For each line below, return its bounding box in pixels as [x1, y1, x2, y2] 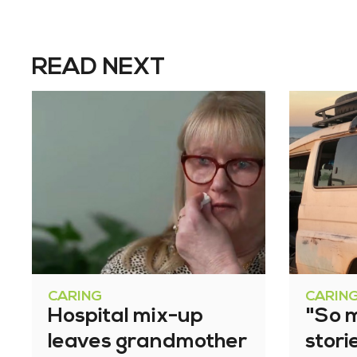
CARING [48, 289, 102, 305]
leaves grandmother [48, 331, 247, 354]
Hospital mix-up [48, 306, 203, 328]
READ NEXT [32, 56, 165, 81]
